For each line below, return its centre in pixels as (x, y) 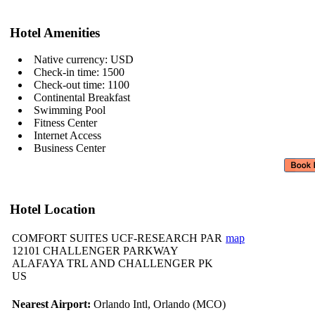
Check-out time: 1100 (82, 85)
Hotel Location (53, 209)
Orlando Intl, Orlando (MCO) (158, 304)
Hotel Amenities (55, 32)
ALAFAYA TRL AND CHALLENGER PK (112, 264)
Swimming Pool (70, 110)
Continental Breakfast (82, 98)
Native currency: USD (84, 60)
